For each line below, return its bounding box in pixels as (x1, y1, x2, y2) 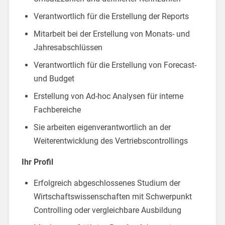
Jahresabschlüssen (33, 42, 102, 52)
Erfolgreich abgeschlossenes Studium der (33, 178, 180, 188)
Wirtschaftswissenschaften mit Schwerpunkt (33, 191, 192, 201)
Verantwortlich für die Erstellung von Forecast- (33, 60, 196, 70)
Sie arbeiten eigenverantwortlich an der (33, 122, 171, 132)
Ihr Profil (21, 157, 53, 167)
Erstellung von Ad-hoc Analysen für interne (33, 91, 183, 101)
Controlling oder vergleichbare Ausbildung (33, 205, 181, 215)
